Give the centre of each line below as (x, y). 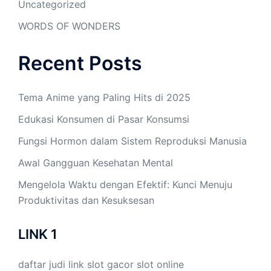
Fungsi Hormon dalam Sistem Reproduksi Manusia (132, 141)
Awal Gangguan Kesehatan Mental (96, 162)
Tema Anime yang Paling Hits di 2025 (104, 97)
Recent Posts (80, 63)
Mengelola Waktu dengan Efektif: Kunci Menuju (125, 184)
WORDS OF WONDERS (69, 26)
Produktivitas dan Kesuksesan (86, 200)
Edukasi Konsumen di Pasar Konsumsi (104, 119)
